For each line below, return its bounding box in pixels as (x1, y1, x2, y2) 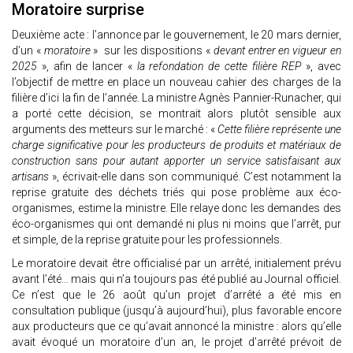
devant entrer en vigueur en (213, 44, 342, 58)
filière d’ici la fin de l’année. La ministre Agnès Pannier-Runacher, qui (12, 91, 341, 105)
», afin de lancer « (41, 60, 137, 73)
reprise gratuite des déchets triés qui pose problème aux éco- (12, 186, 341, 199)
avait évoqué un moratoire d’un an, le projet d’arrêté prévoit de (12, 336, 341, 349)
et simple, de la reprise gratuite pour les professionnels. (12, 233, 282, 247)
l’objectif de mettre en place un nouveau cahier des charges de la (12, 76, 341, 89)
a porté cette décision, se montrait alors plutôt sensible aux (12, 107, 341, 121)
